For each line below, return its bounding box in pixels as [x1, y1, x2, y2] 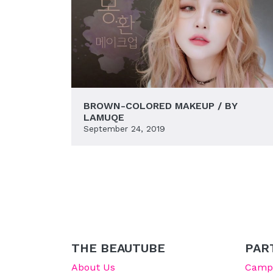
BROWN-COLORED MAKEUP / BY [83, 99, 237, 112]
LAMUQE [83, 111, 124, 123]
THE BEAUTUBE [71, 240, 165, 255]
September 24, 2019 [83, 123, 165, 133]
